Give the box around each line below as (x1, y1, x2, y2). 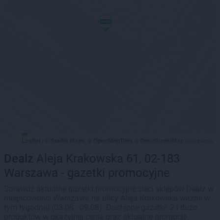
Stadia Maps (51, 136, 85, 145)
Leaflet (22, 136, 41, 145)
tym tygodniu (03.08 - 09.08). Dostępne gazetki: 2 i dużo (4, 203, 197, 212)
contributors (184, 137, 214, 144)
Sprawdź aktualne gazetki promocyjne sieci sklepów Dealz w (4, 184, 214, 193)
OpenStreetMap (140, 136, 184, 145)
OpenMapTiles (93, 136, 133, 145)
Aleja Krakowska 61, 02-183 (33, 152, 180, 165)
